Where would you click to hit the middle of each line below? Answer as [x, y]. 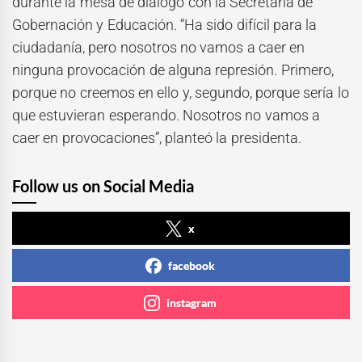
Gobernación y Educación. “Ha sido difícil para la [165, 25]
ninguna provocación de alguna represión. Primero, [173, 70]
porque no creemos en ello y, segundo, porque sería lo [181, 93]
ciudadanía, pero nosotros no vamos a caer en [159, 48]
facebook [192, 266]
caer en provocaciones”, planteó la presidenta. [157, 138]
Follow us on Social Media [103, 186]
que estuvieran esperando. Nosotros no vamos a [166, 116]
